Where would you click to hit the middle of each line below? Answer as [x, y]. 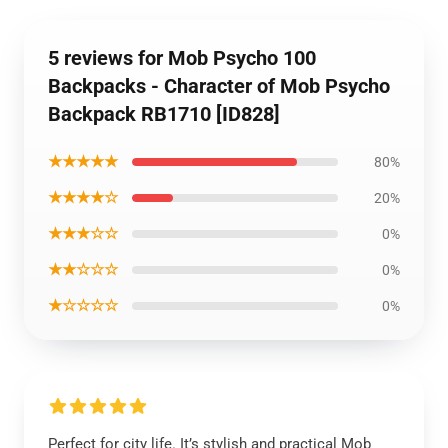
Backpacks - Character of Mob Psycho [219, 86]
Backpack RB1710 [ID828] [164, 114]
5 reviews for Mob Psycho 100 [182, 58]
